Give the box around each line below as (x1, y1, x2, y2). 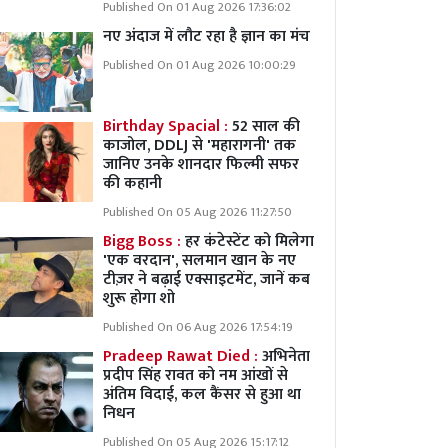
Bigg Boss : (103, 228, 185, 255)
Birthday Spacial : (103, 113, 232, 140)
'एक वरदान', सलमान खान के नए (103, 247, 296, 274)
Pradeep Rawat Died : (103, 343, 262, 370)
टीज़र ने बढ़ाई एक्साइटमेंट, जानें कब (103, 266, 310, 293)
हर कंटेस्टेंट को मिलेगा (185, 228, 314, 255)
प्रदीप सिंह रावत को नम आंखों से (103, 362, 288, 389)
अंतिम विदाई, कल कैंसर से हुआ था (103, 381, 301, 408)
